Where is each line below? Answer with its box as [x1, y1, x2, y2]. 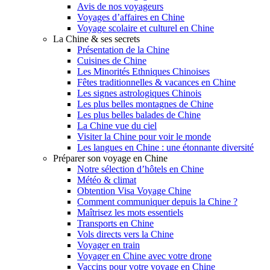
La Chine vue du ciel [77, 120, 157, 131]
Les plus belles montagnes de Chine [77, 98, 213, 109]
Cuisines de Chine [77, 55, 146, 66]
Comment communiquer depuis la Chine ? [77, 196, 237, 207]
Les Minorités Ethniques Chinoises [77, 66, 210, 77]
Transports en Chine [77, 218, 154, 228]
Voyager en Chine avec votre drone [77, 250, 212, 261]
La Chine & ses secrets [53, 33, 140, 44]
